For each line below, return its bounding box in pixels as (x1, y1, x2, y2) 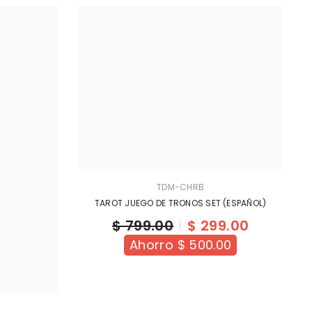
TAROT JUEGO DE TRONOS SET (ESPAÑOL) (95, 197, 267, 210)
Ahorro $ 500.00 (130, 236, 232, 254)
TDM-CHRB (157, 181, 205, 194)
